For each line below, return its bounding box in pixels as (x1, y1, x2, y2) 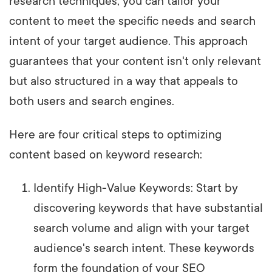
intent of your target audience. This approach (9, 34, 248, 48)
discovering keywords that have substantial (33, 201, 263, 215)
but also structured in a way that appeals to (9, 74, 238, 88)
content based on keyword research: (9, 148, 202, 161)
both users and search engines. (9, 94, 174, 108)
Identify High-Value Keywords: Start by (33, 181, 238, 195)
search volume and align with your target (33, 221, 250, 235)
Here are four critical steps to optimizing (9, 127, 222, 141)
